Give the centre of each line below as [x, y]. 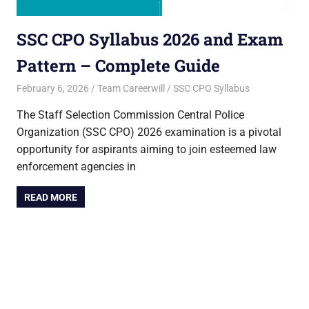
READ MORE [51, 197]
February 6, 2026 [53, 89]
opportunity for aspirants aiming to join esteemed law [147, 150]
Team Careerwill [131, 89]
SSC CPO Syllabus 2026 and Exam [150, 39]
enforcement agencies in [76, 167]
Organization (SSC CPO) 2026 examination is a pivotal [149, 132]
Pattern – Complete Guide [118, 65]
